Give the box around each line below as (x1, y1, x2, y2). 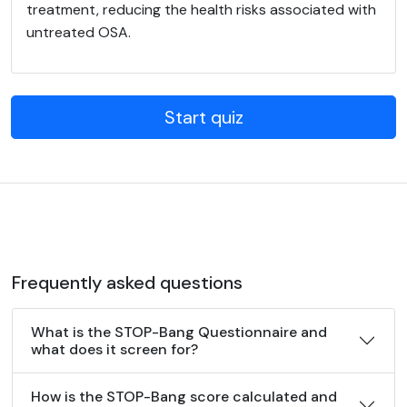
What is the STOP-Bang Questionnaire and (31, 323, 327, 342)
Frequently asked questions (12, 271, 243, 294)
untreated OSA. (26, 23, 131, 42)
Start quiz (164, 105, 243, 129)
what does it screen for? (31, 340, 198, 359)
